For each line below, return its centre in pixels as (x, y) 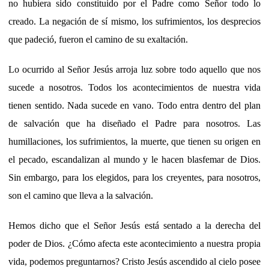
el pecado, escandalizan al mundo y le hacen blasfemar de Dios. (134, 159)
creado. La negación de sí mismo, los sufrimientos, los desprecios (134, 21)
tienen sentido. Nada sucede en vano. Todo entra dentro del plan (134, 105)
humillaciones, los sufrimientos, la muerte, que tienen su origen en (134, 141)
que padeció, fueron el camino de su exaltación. (98, 39)
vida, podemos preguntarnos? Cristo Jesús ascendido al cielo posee (134, 261)
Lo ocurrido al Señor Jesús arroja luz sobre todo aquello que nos (134, 69)
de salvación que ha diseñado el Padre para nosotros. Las (134, 123)
